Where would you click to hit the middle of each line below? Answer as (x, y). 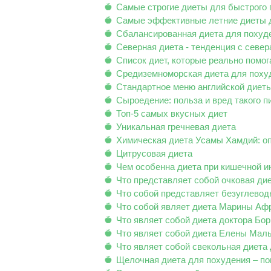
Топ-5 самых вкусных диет (172, 113)
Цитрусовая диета (154, 153)
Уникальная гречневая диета (176, 127)
